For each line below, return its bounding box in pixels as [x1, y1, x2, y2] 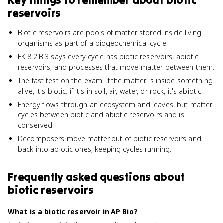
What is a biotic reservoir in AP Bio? [8, 207, 138, 216]
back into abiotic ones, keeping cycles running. [18, 144, 172, 154]
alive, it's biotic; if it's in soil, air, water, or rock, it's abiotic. [18, 86, 203, 96]
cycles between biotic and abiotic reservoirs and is [18, 110, 184, 119]
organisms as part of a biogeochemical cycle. [18, 38, 168, 48]
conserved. [18, 120, 54, 130]
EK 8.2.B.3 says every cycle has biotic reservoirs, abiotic [18, 52, 199, 61]
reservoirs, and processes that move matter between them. [18, 62, 215, 72]
